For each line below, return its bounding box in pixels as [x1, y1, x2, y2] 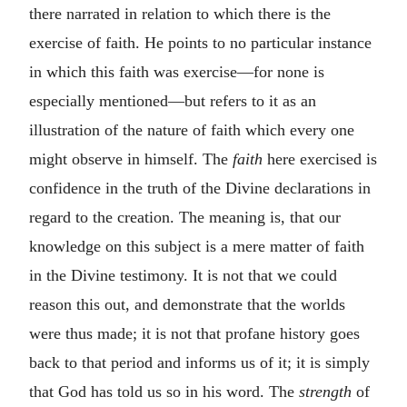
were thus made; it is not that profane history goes [29, 323, 360, 342]
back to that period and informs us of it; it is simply [29, 352, 370, 372]
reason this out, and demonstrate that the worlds [29, 294, 345, 313]
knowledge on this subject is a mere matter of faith [29, 236, 364, 255]
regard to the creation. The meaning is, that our [29, 207, 341, 226]
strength [299, 382, 352, 401]
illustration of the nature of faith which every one [29, 120, 354, 139]
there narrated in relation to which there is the [29, 4, 331, 23]
